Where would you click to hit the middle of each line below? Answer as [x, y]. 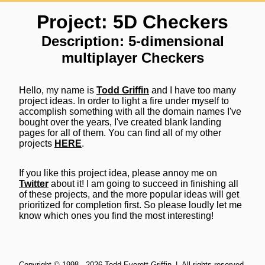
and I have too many [193, 90]
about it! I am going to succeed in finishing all [143, 184]
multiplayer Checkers [132, 58]
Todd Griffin [123, 90]
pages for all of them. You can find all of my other [120, 133]
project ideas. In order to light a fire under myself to [124, 101]
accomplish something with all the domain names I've [130, 112]
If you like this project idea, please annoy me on [118, 173]
